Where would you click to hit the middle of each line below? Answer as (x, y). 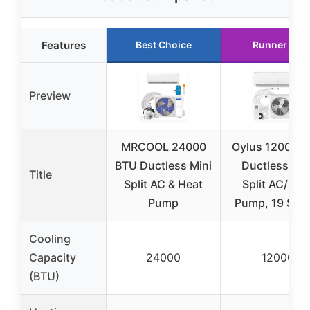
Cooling (50, 238)
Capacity (53, 257)
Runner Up (277, 44)
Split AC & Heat (163, 184)
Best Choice (163, 44)
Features (63, 45)
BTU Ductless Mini (163, 165)
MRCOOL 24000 (163, 146)
